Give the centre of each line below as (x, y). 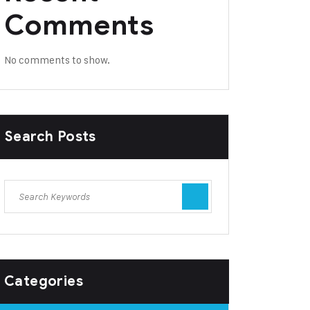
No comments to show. (57, 60)
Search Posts (51, 137)
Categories (44, 281)
